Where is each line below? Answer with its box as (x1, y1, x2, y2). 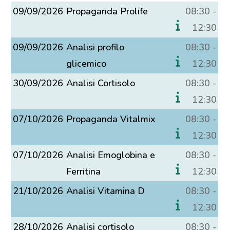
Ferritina (66, 165, 101, 178)
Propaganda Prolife (66, 5, 148, 17)
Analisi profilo (66, 41, 125, 53)
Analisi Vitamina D (66, 185, 145, 197)
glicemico (66, 57, 107, 70)
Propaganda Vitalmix (66, 113, 156, 125)
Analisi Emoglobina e (66, 149, 156, 161)
